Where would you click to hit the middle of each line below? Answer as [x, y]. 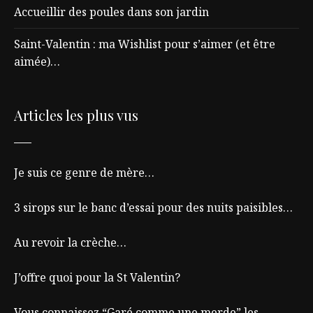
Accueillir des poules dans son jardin [111, 12]
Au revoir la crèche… [70, 242]
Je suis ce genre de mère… [84, 173]
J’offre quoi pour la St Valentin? [97, 277]
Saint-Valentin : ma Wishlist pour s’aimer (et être [145, 44]
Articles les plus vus [76, 115]
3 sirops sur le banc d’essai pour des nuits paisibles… [153, 208]
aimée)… [37, 61]
